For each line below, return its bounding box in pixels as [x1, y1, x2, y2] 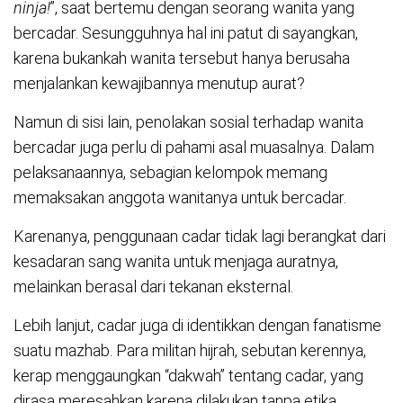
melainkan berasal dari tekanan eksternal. [13, 276, 293, 296]
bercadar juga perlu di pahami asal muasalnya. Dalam [13, 137, 374, 157]
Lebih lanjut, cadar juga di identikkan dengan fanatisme [13, 315, 381, 335]
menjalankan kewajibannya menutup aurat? [13, 73, 305, 93]
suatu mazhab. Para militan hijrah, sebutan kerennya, [13, 340, 366, 360]
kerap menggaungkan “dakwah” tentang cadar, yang [13, 365, 363, 385]
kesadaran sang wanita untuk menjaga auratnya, [13, 251, 338, 271]
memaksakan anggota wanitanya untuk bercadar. [13, 187, 346, 207]
